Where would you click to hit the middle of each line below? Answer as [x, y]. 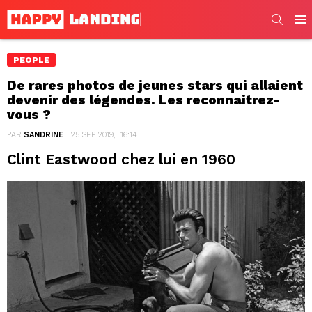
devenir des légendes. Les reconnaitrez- [143, 100]
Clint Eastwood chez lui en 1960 [121, 159]
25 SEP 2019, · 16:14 [104, 134]
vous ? [29, 114]
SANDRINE [44, 134]
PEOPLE [31, 60]
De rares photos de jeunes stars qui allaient [155, 85]
